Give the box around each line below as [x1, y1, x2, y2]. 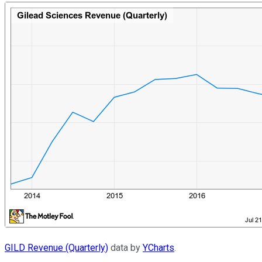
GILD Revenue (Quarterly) [5, 242, 108, 253]
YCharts [143, 242, 174, 253]
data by [108, 242, 143, 253]
